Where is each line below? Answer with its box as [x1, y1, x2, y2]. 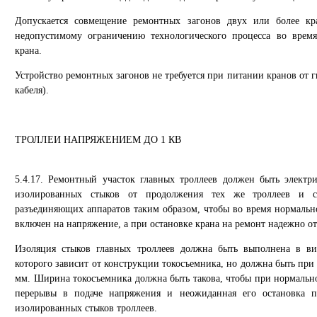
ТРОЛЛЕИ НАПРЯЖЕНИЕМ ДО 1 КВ [15, 134, 181, 145]
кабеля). [15, 85, 49, 96]
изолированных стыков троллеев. [15, 303, 157, 313]
